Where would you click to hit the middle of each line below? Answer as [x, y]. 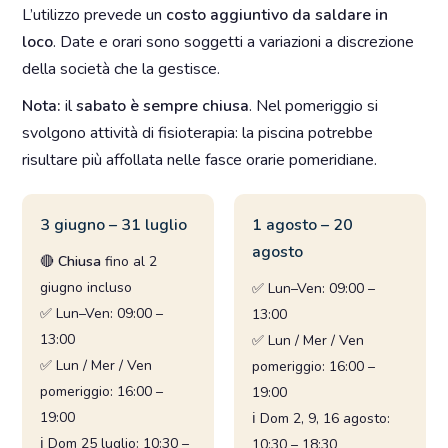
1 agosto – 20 [302, 225]
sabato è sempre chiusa [163, 106]
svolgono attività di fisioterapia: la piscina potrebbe [198, 133]
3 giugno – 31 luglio [114, 225]
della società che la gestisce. [121, 69]
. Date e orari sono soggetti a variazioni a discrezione [234, 42]
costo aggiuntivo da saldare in [277, 15]
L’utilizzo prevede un [94, 15]
